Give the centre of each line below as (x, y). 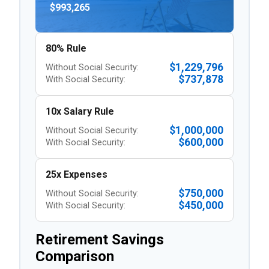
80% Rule (66, 48)
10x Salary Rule (80, 111)
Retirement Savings (100, 240)
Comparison (75, 256)
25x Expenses (77, 174)
